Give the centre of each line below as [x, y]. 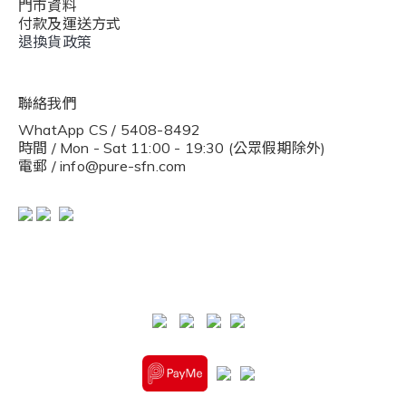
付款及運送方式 [70, 24]
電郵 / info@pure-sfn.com [102, 166]
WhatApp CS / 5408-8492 [110, 130]
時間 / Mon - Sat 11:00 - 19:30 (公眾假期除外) [172, 148]
